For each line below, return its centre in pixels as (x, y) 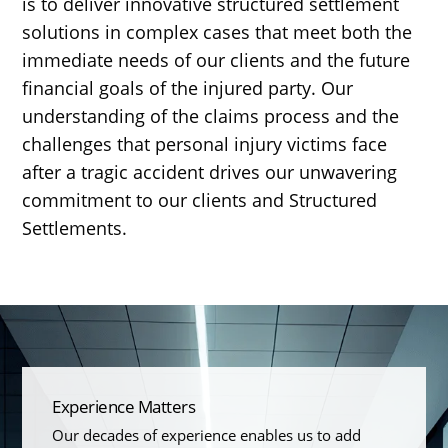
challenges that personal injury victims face (205, 143)
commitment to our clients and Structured (200, 199)
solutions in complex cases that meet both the (217, 31)
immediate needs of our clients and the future (216, 59)
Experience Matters (124, 407)
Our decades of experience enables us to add (207, 435)
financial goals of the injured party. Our (188, 87)
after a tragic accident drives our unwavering (210, 171)
